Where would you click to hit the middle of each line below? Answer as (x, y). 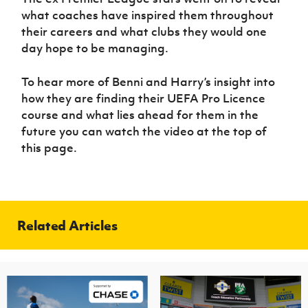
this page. (51, 148)
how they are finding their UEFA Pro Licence (144, 99)
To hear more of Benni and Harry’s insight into (148, 82)
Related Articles (67, 225)
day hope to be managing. (97, 48)
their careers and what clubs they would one (144, 32)
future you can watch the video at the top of (144, 132)
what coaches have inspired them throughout (148, 15)
